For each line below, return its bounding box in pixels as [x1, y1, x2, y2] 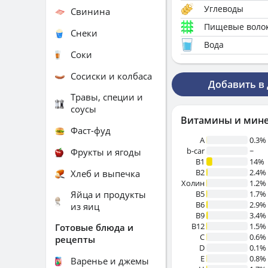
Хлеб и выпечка [71, 167, 140, 179]
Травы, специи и [71, 91, 143, 103]
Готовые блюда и [55, 221, 133, 233]
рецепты [55, 233, 95, 245]
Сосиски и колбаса [71, 69, 152, 82]
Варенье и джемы [71, 254, 149, 267]
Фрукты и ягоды [71, 145, 141, 158]
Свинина [71, 5, 110, 17]
